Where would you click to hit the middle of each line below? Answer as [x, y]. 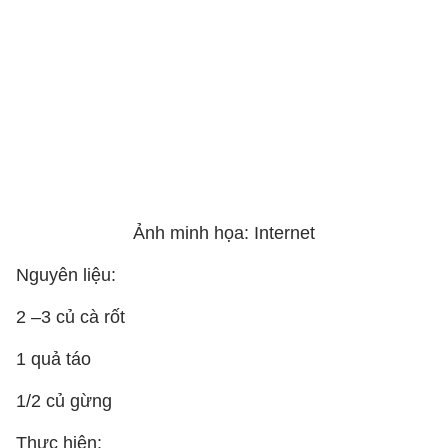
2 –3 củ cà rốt [70, 317]
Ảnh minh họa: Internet [224, 233]
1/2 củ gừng [64, 401]
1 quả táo [53, 359]
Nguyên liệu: [66, 275]
